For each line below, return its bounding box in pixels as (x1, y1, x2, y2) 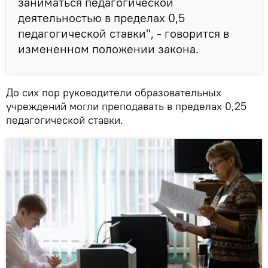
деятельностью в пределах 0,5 (18, 10, 185, 25)
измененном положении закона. (18, 41, 202, 56)
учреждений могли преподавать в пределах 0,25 (6, 99, 246, 113)
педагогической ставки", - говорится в (18, 25, 229, 41)
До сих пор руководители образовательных (6, 85, 221, 99)
